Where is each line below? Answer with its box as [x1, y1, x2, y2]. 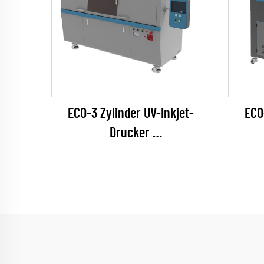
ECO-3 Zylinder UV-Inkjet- [68, 107, 194, 121]
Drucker [109, 126, 153, 140]
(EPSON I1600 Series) [79, 146, 183, 160]
